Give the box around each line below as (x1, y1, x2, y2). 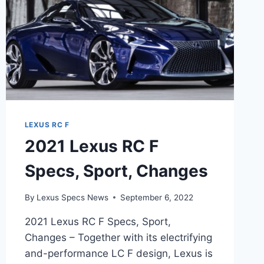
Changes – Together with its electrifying (24, 231, 212, 243)
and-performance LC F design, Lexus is (24, 247, 213, 259)
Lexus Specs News (36, 192, 108, 202)
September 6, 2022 (120, 192, 193, 202)
